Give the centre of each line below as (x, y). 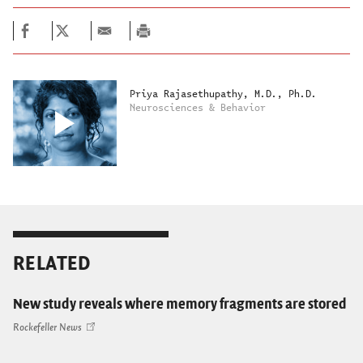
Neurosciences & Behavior (197, 107)
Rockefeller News (47, 327)
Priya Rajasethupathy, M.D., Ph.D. (223, 93)
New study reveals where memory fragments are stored (180, 305)
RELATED (52, 264)
